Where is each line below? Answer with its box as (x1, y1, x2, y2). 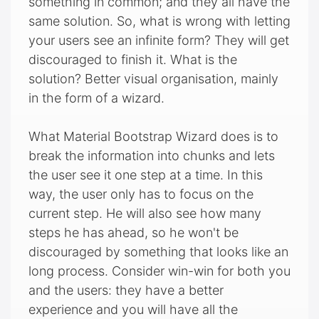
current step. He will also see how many (28, 206, 261, 221)
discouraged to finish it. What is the (28, 52, 237, 68)
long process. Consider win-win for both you (28, 263, 291, 279)
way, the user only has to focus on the (28, 187, 253, 202)
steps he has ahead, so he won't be (28, 225, 239, 241)
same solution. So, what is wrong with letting (28, 14, 291, 29)
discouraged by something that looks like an (28, 244, 288, 260)
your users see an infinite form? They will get (28, 33, 289, 48)
